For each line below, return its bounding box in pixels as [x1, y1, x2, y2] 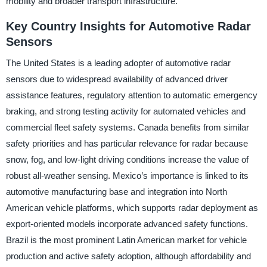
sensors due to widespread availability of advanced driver [5, 74, 228, 85]
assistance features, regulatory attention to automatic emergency [5, 90, 257, 101]
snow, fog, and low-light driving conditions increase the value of [5, 154, 249, 165]
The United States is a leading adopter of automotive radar [5, 58, 231, 69]
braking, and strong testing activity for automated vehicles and [5, 106, 246, 117]
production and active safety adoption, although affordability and [5, 251, 251, 262]
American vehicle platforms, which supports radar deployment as [5, 203, 258, 213]
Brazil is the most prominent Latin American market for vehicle [5, 235, 247, 246]
